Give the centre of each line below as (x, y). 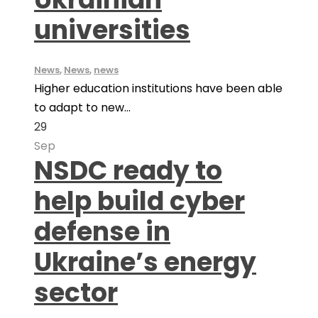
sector (76, 293)
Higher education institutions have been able (158, 88)
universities (112, 30)
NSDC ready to (128, 171)
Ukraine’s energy (145, 262)
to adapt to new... (82, 108)
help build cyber (139, 201)
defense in (102, 232)
